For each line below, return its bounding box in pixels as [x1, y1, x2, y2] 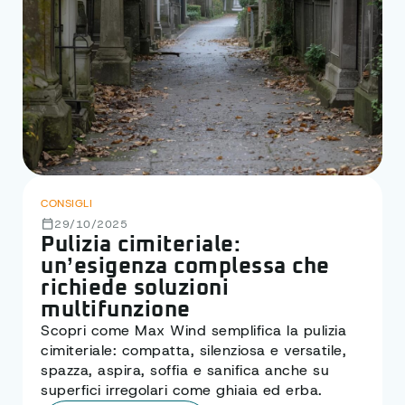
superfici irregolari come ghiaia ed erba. [41, 381, 323, 400]
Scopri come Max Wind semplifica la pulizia [41, 321, 346, 341]
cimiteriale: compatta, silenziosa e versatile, [41, 341, 346, 361]
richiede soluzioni [41, 278, 229, 300]
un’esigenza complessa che [41, 256, 330, 278]
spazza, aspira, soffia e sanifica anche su [41, 361, 329, 381]
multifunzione [41, 299, 191, 322]
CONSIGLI [41, 196, 92, 212]
